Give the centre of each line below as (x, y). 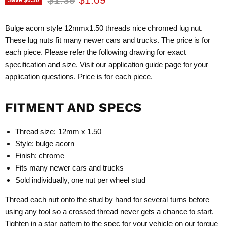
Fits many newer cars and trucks (69, 168)
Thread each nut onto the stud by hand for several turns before (107, 200)
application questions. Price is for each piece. (79, 77)
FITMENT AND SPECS (73, 108)
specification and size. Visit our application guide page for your (107, 65)
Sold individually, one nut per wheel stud (80, 180)
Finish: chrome (40, 156)
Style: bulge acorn (45, 144)
